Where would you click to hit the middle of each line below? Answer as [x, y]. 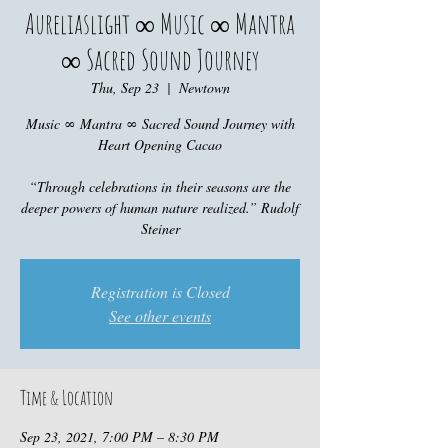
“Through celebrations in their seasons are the [160, 186]
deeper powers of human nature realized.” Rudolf [160, 207]
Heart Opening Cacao [160, 144]
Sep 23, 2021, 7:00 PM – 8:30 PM [119, 436]
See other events [160, 315]
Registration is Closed [160, 291]
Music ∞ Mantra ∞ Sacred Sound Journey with [160, 123]
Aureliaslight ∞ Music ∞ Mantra [160, 23]
